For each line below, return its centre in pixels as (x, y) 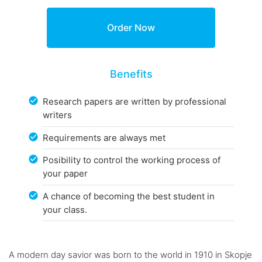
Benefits (131, 74)
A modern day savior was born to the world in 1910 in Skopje (130, 255)
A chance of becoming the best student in (129, 196)
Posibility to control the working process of (132, 160)
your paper (65, 174)
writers (58, 115)
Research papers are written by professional (135, 102)
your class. (65, 209)
